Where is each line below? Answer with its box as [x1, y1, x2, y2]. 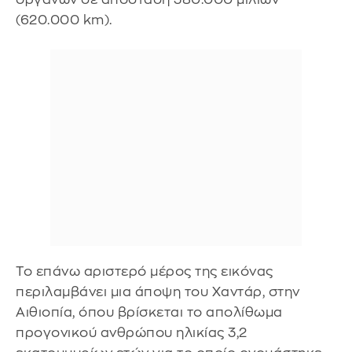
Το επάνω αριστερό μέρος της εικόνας [16, 264, 273, 278]
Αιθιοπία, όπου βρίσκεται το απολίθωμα [16, 305, 283, 319]
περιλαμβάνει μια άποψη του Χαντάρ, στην [16, 284, 300, 299]
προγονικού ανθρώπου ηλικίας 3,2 [16, 325, 247, 339]
